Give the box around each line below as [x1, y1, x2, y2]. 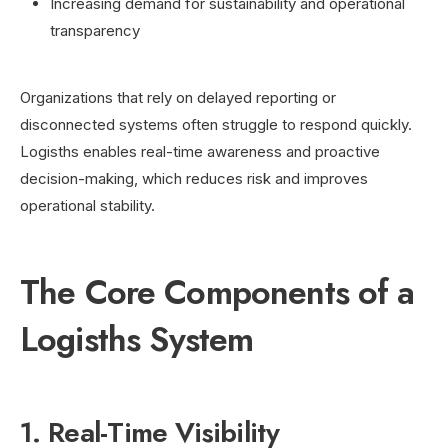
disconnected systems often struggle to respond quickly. [20, 114, 412, 134]
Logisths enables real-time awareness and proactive [20, 141, 380, 161]
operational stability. [20, 195, 155, 215]
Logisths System [20, 314, 254, 364]
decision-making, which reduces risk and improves [20, 168, 368, 188]
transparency [50, 20, 140, 40]
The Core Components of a [20, 267, 415, 317]
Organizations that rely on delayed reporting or [20, 87, 336, 107]
